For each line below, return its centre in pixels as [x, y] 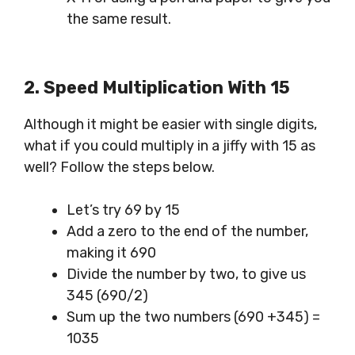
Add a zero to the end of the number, [187, 232]
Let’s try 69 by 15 [123, 210]
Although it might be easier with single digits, [170, 125]
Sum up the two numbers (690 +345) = [193, 317]
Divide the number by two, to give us [186, 275]
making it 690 [111, 253]
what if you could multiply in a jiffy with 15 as [170, 146]
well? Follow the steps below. [119, 168]
